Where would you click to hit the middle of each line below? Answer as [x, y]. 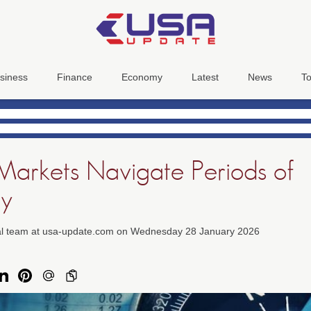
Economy [142, 77]
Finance [74, 77]
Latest [205, 77]
